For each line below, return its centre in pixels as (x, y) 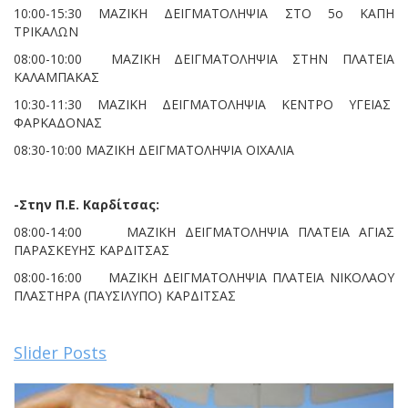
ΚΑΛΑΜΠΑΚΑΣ (56, 76)
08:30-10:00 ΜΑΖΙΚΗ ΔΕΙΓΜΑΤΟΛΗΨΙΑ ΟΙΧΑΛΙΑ (154, 149)
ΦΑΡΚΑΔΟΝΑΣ (58, 122)
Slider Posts (60, 352)
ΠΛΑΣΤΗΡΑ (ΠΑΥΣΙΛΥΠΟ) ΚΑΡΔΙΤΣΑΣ (125, 295)
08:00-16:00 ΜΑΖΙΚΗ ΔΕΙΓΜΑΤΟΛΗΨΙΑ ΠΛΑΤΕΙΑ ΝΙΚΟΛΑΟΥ (204, 277)
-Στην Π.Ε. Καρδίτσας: (87, 204)
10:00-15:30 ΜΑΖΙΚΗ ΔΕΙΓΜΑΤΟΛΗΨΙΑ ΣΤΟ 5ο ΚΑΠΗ (204, 13)
